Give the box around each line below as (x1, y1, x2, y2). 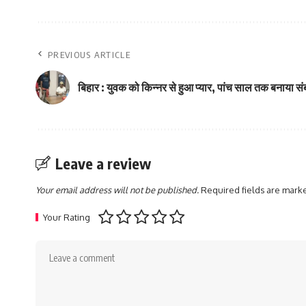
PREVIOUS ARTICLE (48, 49, 130, 61)
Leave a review (55, 154, 151, 173)
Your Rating (43, 212, 90, 223)
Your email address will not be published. (36, 184, 199, 196)
